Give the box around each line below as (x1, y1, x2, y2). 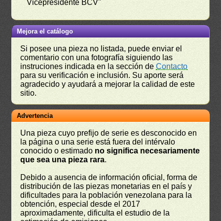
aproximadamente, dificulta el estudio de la (20, 208, 170, 217)
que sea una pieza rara (20, 155, 105, 164)
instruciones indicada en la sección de (20, 62, 156, 71)
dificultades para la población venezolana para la (20, 190, 192, 199)
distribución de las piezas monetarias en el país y (20, 182, 192, 190)
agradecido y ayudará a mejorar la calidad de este (20, 79, 195, 88)
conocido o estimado (20, 146, 95, 155)
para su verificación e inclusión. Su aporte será (20, 71, 184, 79)
